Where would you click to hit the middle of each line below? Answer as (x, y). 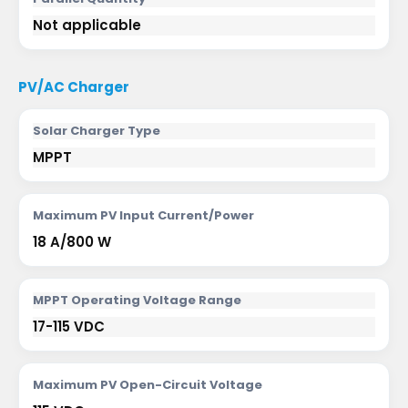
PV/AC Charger (74, 87)
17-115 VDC (69, 326)
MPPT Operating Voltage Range (137, 300)
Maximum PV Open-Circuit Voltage (148, 385)
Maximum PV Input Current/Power (143, 215)
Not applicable (87, 25)
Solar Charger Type (97, 131)
